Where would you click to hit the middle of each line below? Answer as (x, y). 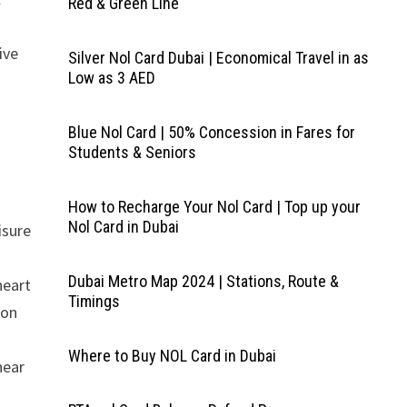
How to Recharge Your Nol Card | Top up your (214, 207)
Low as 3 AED (111, 78)
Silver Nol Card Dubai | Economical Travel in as (218, 58)
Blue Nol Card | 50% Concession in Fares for (211, 132)
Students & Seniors (132, 152)
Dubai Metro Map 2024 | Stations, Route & (203, 281)
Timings (94, 301)
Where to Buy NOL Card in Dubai (172, 356)
